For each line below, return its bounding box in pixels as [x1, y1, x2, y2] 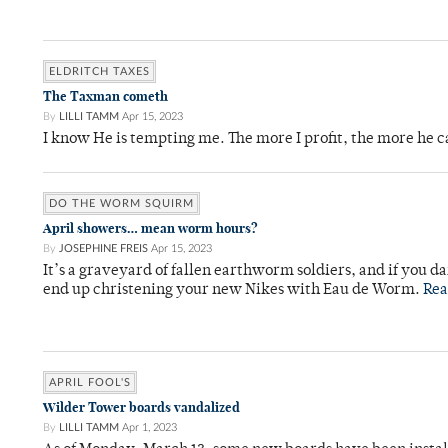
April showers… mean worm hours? [43, 220, 258, 237]
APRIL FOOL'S [49, 377, 131, 388]
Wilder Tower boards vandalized [43, 399, 240, 416]
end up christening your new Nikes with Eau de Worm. [43, 283, 423, 298]
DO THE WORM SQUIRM [49, 198, 194, 209]
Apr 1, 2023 [122, 422, 177, 433]
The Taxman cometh [43, 88, 168, 105]
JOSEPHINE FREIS [59, 243, 148, 254]
